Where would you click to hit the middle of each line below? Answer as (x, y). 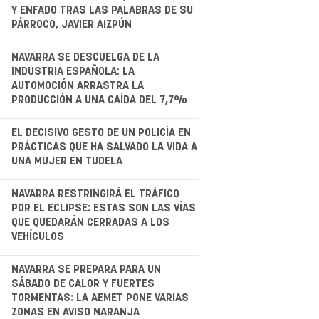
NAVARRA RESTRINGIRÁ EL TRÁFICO (95, 194)
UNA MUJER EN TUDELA (67, 161)
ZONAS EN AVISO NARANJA (75, 312)
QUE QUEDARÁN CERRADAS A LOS (90, 222)
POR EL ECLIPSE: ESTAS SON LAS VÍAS (103, 208)
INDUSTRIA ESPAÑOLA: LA (73, 71)
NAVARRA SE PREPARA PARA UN (86, 269)
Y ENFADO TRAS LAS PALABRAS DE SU (102, 10)
